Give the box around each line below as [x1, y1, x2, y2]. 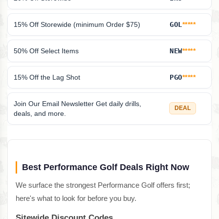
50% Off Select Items [14, 46, 79, 55]
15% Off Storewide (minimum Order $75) [14, 20, 140, 28]
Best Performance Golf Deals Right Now [22, 162, 189, 172]
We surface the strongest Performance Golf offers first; [16, 180, 190, 189]
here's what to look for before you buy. [16, 194, 136, 202]
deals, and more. [14, 109, 66, 117]
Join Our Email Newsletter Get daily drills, [14, 99, 141, 108]
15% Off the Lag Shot [14, 73, 80, 81]
